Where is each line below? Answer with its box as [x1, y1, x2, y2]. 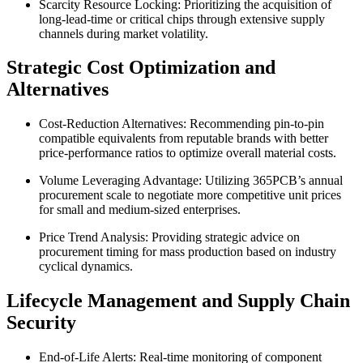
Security [6, 312, 76, 334]
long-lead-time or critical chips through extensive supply [39, 11, 325, 26]
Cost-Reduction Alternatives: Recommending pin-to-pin [39, 117, 324, 131]
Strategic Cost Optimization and [6, 57, 275, 79]
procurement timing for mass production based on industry [39, 245, 336, 259]
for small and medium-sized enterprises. [39, 203, 241, 217]
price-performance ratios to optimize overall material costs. [39, 146, 336, 160]
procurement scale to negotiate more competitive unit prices [39, 188, 341, 203]
